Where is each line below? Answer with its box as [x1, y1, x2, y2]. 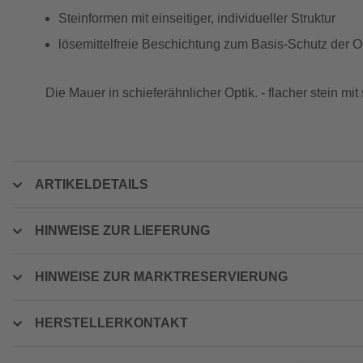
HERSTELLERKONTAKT [35, 316, 188, 330]
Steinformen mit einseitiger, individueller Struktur [58, 11, 335, 25]
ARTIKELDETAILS [35, 177, 148, 191]
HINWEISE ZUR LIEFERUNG [35, 224, 210, 237]
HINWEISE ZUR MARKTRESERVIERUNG [35, 270, 288, 284]
